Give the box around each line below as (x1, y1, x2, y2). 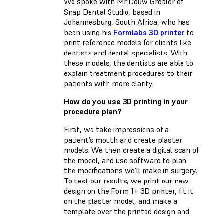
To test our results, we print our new (64, 175, 189, 185)
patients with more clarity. (64, 78, 154, 88)
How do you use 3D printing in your (64, 96, 188, 106)
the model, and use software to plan (64, 155, 186, 165)
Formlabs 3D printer (113, 27, 184, 37)
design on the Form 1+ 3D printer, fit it (64, 185, 193, 196)
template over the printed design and (64, 206, 189, 216)
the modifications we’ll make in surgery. (64, 165, 197, 175)
